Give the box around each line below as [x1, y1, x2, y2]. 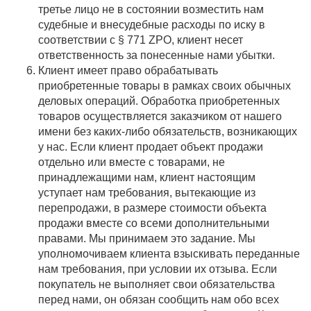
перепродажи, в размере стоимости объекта [38, 202, 267, 214]
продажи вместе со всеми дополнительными [38, 217, 269, 229]
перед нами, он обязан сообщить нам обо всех [38, 294, 279, 305]
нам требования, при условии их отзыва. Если [38, 263, 277, 275]
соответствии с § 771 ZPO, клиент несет [38, 34, 243, 46]
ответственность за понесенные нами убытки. [38, 49, 275, 61]
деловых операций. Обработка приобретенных [38, 95, 280, 107]
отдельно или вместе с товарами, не [38, 156, 225, 168]
